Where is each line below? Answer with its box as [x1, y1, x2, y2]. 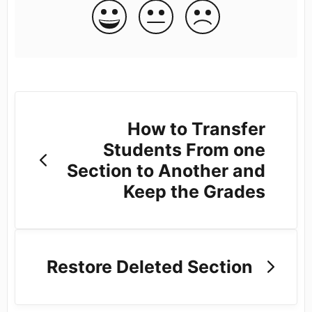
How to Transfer [127, 118, 265, 139]
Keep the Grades [123, 180, 265, 202]
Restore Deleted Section [47, 256, 253, 278]
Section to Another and [66, 159, 265, 181]
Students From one [102, 139, 265, 160]
